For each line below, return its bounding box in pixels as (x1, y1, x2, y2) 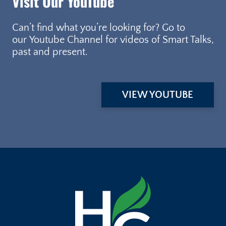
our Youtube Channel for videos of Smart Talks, (12, 34, 214, 46)
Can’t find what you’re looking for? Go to (12, 22, 185, 34)
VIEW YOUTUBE (122, 89, 193, 101)
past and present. (12, 46, 88, 58)
